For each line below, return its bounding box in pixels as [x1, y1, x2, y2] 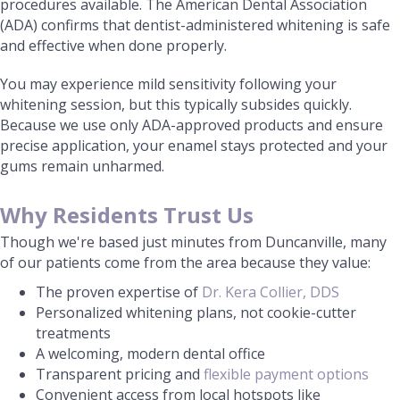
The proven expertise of [36, 282, 202, 302]
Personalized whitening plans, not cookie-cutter [36, 303, 356, 322]
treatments [36, 323, 111, 343]
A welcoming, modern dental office [36, 344, 265, 363]
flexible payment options [204, 364, 369, 384]
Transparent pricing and [36, 364, 204, 384]
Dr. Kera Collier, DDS [202, 282, 339, 302]
